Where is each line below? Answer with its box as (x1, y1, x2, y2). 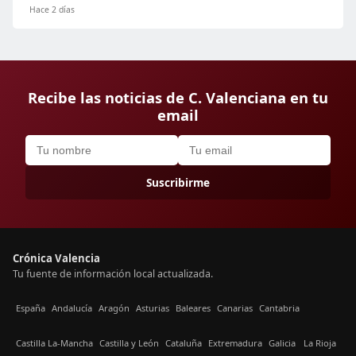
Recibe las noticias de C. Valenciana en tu (28, 87, 328, 107)
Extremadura (208, 337, 262, 350)
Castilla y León (99, 337, 159, 350)
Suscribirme (146, 174, 210, 190)
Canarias (217, 302, 253, 315)
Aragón (99, 302, 130, 315)
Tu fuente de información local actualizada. (13, 266, 213, 281)
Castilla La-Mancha (16, 337, 93, 350)
